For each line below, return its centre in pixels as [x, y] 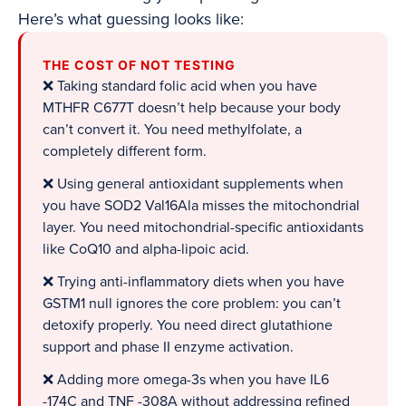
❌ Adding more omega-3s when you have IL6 [186, 380]
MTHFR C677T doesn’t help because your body [192, 108]
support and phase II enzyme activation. [168, 348]
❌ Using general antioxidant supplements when [193, 184]
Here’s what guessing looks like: [131, 19]
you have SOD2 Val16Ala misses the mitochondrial [201, 206]
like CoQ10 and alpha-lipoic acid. [146, 250]
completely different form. [125, 152]
